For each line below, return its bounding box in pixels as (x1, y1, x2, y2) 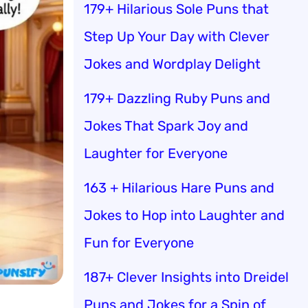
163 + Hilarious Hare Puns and (84, 179, 274, 196)
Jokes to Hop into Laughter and (84, 206, 285, 223)
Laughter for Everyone (84, 144, 228, 162)
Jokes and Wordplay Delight (84, 55, 261, 72)
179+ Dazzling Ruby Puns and (84, 89, 270, 107)
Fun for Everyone (84, 234, 194, 251)
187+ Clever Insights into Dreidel (84, 268, 289, 285)
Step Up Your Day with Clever (84, 27, 269, 45)
